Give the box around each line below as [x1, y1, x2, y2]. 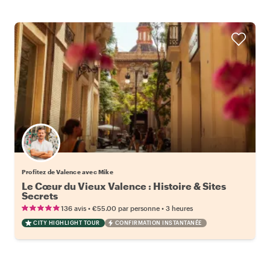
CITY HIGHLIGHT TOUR [33, 219, 100, 226]
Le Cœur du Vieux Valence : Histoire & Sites [22, 180, 226, 192]
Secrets [22, 189, 58, 201]
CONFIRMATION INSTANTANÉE [115, 219, 202, 226]
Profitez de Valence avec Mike [22, 168, 113, 175]
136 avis [61, 204, 86, 212]
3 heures [166, 204, 193, 212]
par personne [118, 204, 160, 212]
